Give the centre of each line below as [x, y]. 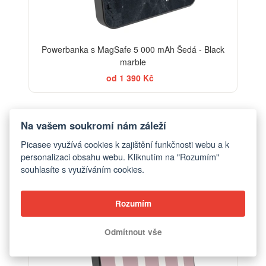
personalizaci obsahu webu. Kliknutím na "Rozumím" [120, 157]
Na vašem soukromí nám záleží [94, 125]
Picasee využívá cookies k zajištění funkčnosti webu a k [125, 144]
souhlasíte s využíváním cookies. [83, 169]
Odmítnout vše [133, 232]
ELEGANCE [210, 121]
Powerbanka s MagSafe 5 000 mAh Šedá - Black [133, 49]
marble [133, 61]
